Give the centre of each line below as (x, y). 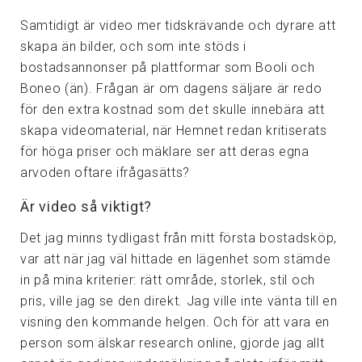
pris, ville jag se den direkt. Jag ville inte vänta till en (179, 301)
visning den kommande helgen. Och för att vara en (175, 322)
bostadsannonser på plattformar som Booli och (168, 68)
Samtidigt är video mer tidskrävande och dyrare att (178, 26)
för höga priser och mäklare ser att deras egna (165, 152)
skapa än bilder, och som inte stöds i (133, 47)
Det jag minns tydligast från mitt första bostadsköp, (179, 238)
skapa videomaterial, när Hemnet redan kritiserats (174, 131)
